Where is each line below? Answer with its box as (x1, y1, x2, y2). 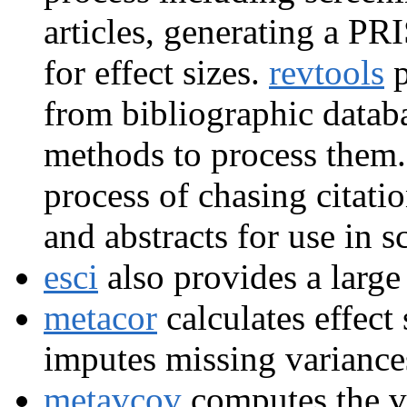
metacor (44, 298, 157, 338)
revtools (269, 53, 384, 93)
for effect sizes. (44, 53, 269, 93)
